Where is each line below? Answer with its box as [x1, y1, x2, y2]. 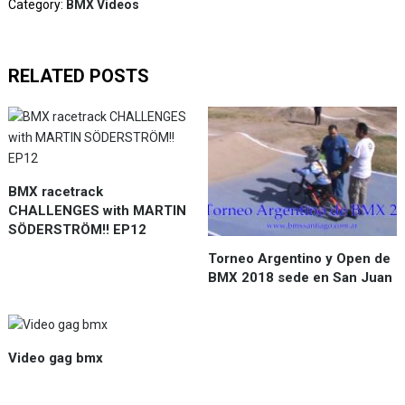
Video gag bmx [7, 349, 103, 366]
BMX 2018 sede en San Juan [208, 268, 393, 286]
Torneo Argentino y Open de [208, 250, 391, 267]
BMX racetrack [7, 184, 103, 200]
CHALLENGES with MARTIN [7, 202, 186, 219]
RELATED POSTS [7, 65, 149, 87]
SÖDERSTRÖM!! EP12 [7, 221, 146, 238]
